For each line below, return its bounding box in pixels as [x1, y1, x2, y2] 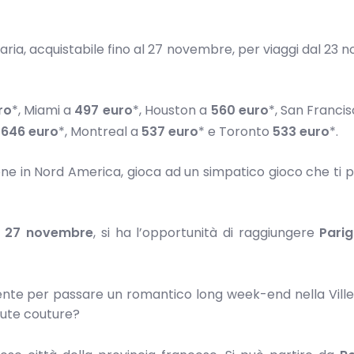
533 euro [273, 122, 330, 141]
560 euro [210, 100, 269, 119]
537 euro [141, 122, 198, 141]
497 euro [74, 100, 133, 119]
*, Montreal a [58, 122, 141, 141]
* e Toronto [198, 122, 273, 141]
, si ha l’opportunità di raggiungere [93, 223, 320, 242]
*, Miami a [11, 100, 75, 119]
